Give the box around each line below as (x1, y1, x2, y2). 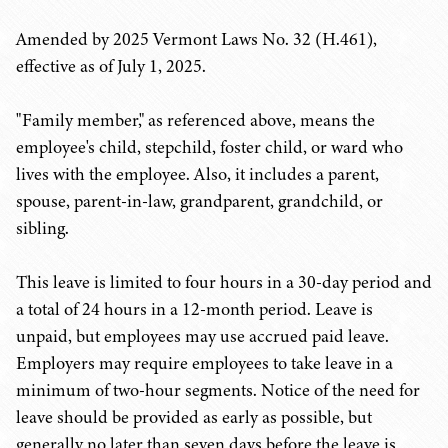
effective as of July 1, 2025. (16, 54, 206, 78)
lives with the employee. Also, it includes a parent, (16, 162, 379, 186)
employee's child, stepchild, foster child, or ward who (16, 135, 403, 159)
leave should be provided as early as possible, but (16, 405, 372, 429)
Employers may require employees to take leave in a (16, 351, 393, 375)
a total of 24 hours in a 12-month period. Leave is (16, 297, 373, 321)
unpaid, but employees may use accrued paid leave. (16, 324, 389, 348)
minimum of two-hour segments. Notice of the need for (16, 378, 420, 402)
